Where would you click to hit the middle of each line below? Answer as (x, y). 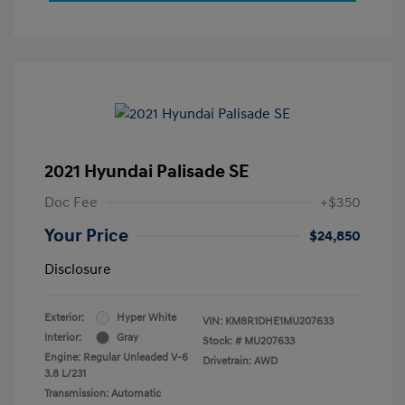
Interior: (63, 337)
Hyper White (146, 317)
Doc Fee (71, 202)
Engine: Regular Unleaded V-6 (116, 357)
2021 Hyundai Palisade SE (146, 171)
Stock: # (222, 341)
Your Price (86, 235)
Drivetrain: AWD (240, 361)
